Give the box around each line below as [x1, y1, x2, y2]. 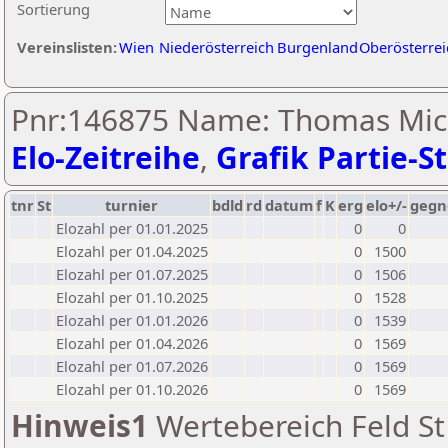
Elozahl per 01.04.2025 [56, 241, 208, 261]
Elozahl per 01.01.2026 [56, 310, 208, 330]
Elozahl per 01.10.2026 [56, 379, 208, 399]
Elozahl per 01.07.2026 [56, 356, 208, 376]
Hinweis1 [11, 405, 148, 446]
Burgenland [277, 37, 358, 57]
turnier [105, 195, 158, 215]
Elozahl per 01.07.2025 [56, 264, 208, 284]
